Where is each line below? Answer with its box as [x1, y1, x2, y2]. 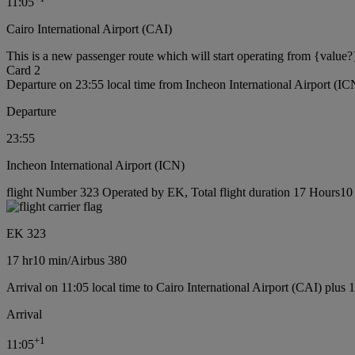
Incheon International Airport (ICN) [6, 158, 185, 173]
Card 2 [6, 63, 40, 78]
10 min [32, 254, 67, 268]
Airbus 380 [71, 254, 127, 268]
